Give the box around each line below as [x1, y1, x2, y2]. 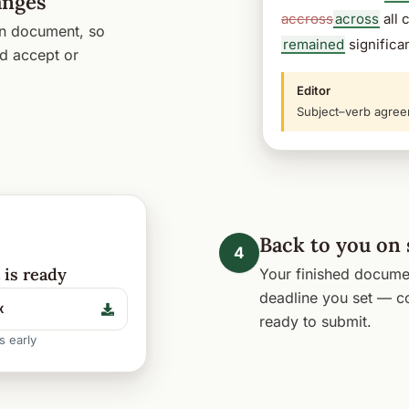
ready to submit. [259, 312, 372, 331]
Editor [296, 82, 330, 98]
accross [281, 9, 333, 27]
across [334, 9, 379, 27]
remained [282, 35, 344, 53]
